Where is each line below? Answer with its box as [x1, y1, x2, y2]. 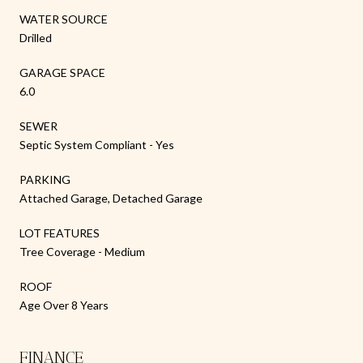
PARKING [19, 172, 70, 186]
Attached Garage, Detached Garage [19, 190, 203, 205]
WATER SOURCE [19, 11, 108, 26]
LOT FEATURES [19, 225, 100, 240]
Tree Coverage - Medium [19, 244, 145, 258]
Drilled [19, 30, 52, 45]
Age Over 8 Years [19, 297, 109, 312]
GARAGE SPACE [19, 65, 105, 79]
